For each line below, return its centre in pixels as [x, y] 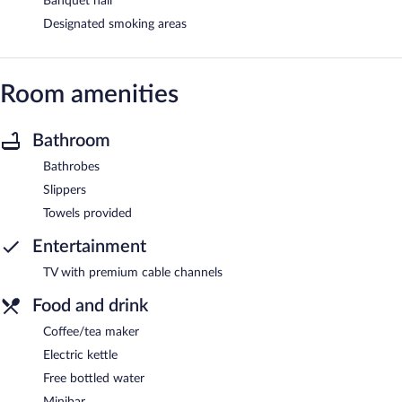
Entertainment [89, 246]
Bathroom [71, 140]
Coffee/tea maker [91, 332]
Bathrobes [71, 166]
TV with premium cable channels [133, 272]
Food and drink [90, 306]
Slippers [65, 190]
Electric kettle [80, 355]
